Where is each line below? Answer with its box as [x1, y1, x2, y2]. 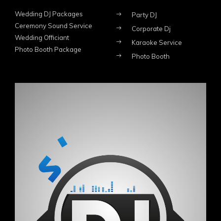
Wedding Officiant [15, 33, 69, 41]
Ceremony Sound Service [15, 21, 92, 30]
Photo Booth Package [15, 45, 81, 53]
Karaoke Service [131, 38, 182, 46]
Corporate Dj [131, 24, 171, 33]
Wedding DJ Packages [15, 9, 83, 18]
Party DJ [131, 10, 157, 19]
